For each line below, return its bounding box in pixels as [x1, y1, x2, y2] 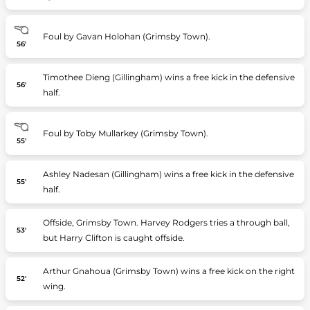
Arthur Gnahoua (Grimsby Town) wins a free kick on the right [42, 266, 295, 276]
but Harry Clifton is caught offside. [42, 232, 185, 243]
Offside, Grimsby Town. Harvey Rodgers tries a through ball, [42, 217, 290, 228]
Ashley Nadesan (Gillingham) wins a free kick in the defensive [42, 169, 294, 179]
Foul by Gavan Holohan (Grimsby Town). [42, 31, 210, 42]
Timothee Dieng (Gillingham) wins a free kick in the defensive [42, 72, 295, 82]
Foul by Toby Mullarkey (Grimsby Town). [42, 128, 208, 138]
